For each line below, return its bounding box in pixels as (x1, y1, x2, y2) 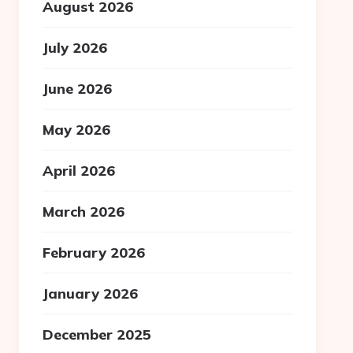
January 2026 (43, 284, 139, 303)
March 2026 (43, 203, 125, 221)
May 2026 (43, 121, 111, 139)
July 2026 (43, 39, 108, 57)
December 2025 (43, 325, 152, 344)
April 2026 (43, 162, 116, 180)
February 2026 (43, 243, 146, 262)
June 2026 (43, 80, 113, 98)
